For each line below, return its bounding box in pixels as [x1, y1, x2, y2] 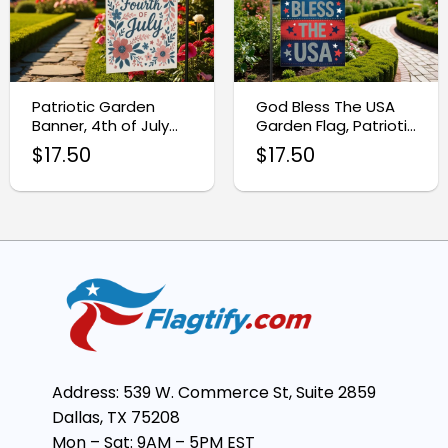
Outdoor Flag [31, 133, 129, 155]
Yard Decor [255, 133, 338, 155]
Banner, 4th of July [31, 114, 169, 136]
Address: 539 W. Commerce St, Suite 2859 [52, 381, 376, 405]
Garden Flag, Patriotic [255, 114, 416, 136]
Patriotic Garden [31, 95, 155, 117]
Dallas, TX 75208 [52, 406, 180, 430]
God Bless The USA [255, 95, 395, 117]
